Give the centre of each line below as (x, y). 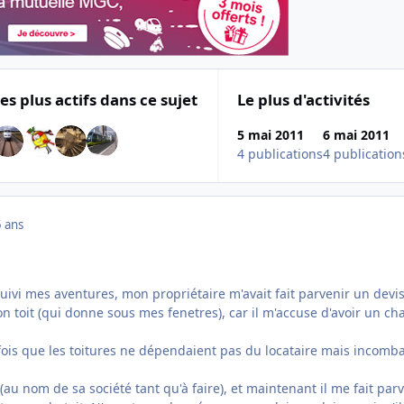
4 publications (280, 154)
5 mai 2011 (271, 135)
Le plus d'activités (304, 99)
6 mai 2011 (357, 135)
